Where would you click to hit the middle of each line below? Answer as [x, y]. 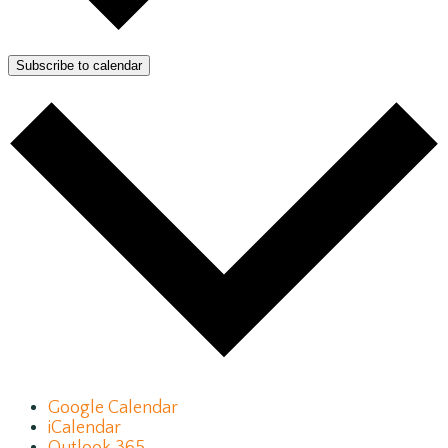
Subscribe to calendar [79, 66]
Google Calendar [113, 408]
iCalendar [84, 428]
